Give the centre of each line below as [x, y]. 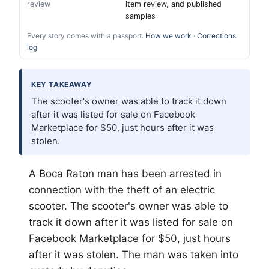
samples [141, 16]
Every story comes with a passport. [86, 36]
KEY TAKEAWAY [62, 85]
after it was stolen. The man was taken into [134, 255]
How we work [168, 36]
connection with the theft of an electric [122, 190]
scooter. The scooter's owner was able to [128, 206]
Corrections [216, 36]
